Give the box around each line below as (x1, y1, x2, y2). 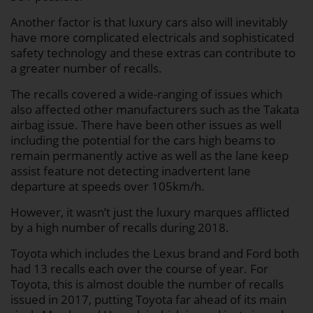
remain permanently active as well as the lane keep (10, 147, 289, 164)
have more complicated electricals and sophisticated (10, 29, 294, 46)
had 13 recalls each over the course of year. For (10, 261, 268, 277)
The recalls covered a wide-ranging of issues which (10, 86, 282, 103)
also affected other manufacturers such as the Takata (10, 101, 299, 118)
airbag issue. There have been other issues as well (10, 117, 282, 133)
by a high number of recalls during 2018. (10, 219, 229, 236)
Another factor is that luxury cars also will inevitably (10, 14, 288, 31)
